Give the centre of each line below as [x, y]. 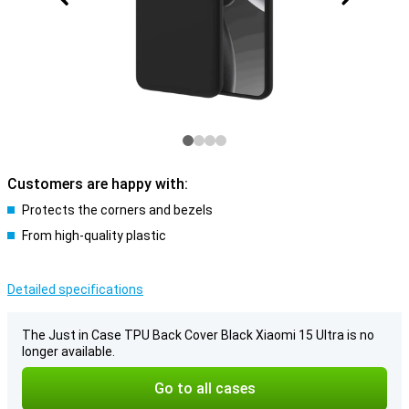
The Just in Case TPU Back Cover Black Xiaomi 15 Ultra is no [198, 335]
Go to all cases [204, 388]
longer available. [68, 351]
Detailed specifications [75, 289]
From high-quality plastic [94, 236]
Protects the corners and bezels [117, 210]
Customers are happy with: [98, 184]
